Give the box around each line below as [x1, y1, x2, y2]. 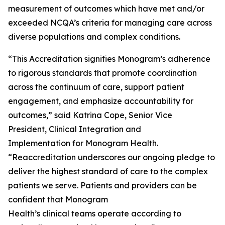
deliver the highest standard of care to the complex [8, 166, 208, 176]
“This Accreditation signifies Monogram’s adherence [8, 54, 210, 64]
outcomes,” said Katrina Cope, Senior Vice [8, 110, 172, 120]
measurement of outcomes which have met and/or [8, 4, 204, 14]
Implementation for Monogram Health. [8, 138, 158, 148]
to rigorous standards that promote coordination [8, 68, 197, 78]
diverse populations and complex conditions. [8, 32, 184, 42]
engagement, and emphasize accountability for [8, 96, 193, 106]
